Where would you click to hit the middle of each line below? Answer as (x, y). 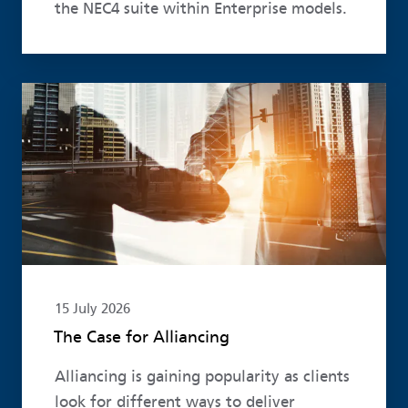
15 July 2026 (92, 309)
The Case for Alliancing (141, 337)
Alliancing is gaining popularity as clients (202, 376)
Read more (60, 96)
